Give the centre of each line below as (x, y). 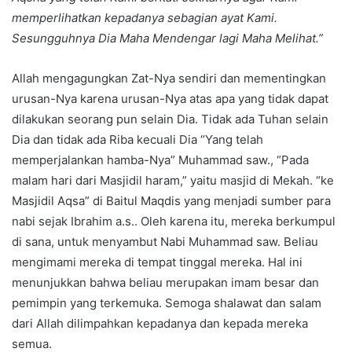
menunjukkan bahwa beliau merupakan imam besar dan (165, 283)
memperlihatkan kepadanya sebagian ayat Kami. (145, 18)
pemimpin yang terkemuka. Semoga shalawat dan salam (167, 303)
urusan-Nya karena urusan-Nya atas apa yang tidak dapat (170, 99)
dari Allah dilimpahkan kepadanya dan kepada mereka (160, 324)
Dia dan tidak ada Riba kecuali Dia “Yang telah (137, 140)
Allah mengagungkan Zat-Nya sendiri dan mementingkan (169, 79)
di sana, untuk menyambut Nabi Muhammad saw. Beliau (165, 242)
